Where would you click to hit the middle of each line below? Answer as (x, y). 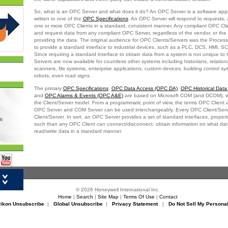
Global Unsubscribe (78, 204)
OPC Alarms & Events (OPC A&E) (84, 95)
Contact (168, 197)
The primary (48, 88)
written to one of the (58, 19)
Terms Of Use (139, 197)
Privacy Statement (135, 204)
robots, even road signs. (62, 76)
